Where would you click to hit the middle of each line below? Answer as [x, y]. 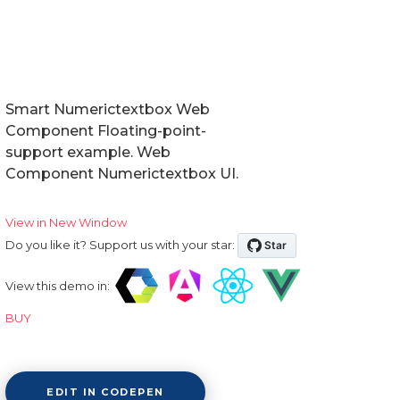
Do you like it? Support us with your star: [120, 244]
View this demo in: [58, 285]
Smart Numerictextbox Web [108, 109]
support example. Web [88, 152]
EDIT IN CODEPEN [105, 392]
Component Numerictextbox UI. [122, 173]
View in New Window [66, 222]
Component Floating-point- [106, 130]
